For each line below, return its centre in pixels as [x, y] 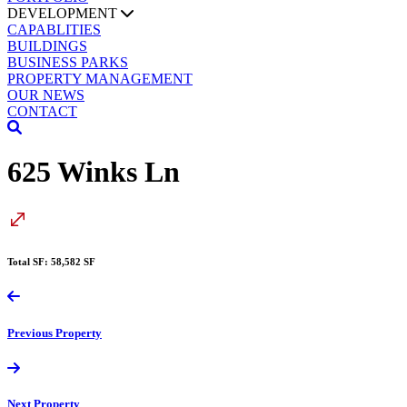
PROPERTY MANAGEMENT [100, 78]
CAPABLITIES [54, 29]
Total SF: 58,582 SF [51, 261]
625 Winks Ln [94, 172]
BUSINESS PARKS [68, 62]
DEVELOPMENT [64, 13]
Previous [30, 333]
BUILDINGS [47, 45]
